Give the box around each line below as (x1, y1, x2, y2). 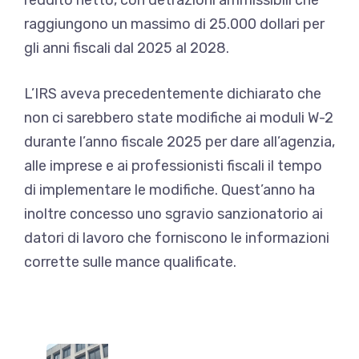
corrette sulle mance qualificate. (24, 252, 236, 271)
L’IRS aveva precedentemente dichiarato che (24, 84, 321, 103)
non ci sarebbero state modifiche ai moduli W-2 (24, 108, 333, 127)
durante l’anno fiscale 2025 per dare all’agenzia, (24, 132, 335, 151)
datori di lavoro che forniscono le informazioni (24, 228, 329, 247)
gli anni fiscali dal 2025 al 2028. (24, 38, 229, 57)
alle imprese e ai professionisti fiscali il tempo (24, 156, 322, 175)
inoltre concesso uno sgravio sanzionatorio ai (24, 204, 323, 223)
